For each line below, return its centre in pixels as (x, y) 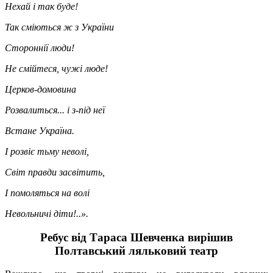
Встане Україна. (40, 130)
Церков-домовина (41, 89)
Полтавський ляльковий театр (136, 250)
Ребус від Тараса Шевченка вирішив (136, 237)
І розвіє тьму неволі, (47, 151)
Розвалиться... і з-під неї (55, 110)
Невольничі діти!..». (47, 213)
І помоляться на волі (47, 193)
